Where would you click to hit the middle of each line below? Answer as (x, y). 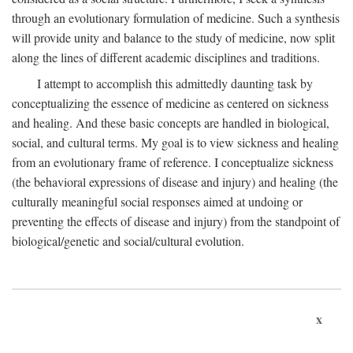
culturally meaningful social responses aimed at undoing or (157, 201)
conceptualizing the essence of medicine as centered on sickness (170, 103)
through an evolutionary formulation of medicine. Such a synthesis (176, 18)
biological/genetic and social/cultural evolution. (128, 241)
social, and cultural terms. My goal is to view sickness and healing (175, 142)
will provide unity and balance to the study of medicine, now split (173, 37)
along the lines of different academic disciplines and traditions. (166, 57)
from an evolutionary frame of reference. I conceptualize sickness (173, 162)
